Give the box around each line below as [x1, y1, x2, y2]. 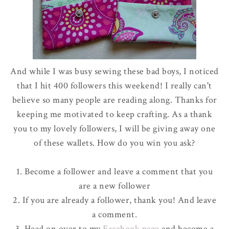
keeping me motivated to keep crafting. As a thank [16, 108, 213, 120]
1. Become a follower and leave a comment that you [16, 166, 213, 177]
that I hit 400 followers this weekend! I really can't [17, 80, 212, 91]
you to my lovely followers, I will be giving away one [13, 123, 216, 134]
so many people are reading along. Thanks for [40, 94, 217, 106]
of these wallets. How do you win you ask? [34, 137, 195, 149]
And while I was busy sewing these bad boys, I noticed [10, 65, 219, 77]
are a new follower [79, 180, 150, 192]
